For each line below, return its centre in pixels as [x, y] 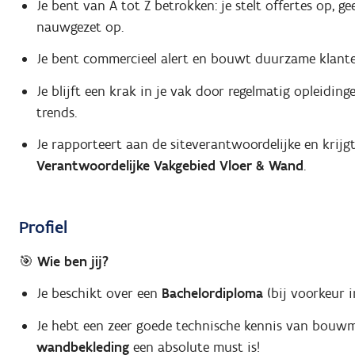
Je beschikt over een [99, 294]
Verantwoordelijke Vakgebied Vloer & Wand [170, 166]
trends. [56, 112]
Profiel [43, 227]
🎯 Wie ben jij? [64, 261]
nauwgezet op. [80, 27]
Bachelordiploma [212, 294]
